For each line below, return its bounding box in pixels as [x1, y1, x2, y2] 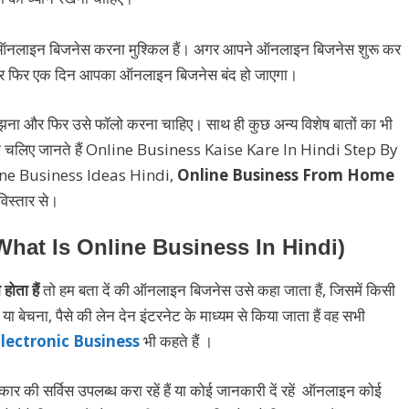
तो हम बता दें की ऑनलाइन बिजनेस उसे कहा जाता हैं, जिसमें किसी [39, 279, 395, 301]
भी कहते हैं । [140, 330, 213, 352]
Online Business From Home [173, 163, 394, 185]
